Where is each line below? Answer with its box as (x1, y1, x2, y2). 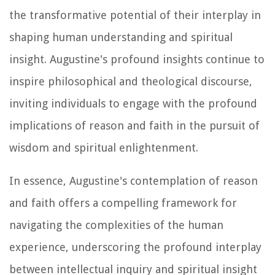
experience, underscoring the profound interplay (9, 241, 261, 254)
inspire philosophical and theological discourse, (9, 75, 252, 88)
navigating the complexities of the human (9, 219, 223, 232)
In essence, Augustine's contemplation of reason (9, 174, 258, 188)
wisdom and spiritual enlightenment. (9, 141, 198, 155)
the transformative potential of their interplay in (9, 9, 261, 22)
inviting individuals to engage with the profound (9, 97, 257, 110)
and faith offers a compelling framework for (9, 196, 237, 210)
